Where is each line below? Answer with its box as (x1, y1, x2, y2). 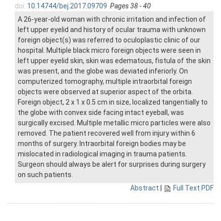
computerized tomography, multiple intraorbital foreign (18, 77, 192, 86)
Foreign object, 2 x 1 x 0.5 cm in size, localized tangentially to (18, 98, 208, 107)
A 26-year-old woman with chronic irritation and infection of (18, 15, 206, 24)
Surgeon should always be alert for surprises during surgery (18, 160, 206, 169)
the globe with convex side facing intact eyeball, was (18, 109, 184, 117)
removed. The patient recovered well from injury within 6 (18, 129, 195, 138)
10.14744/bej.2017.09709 (27, 2, 107, 10)
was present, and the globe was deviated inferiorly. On (18, 67, 188, 75)
